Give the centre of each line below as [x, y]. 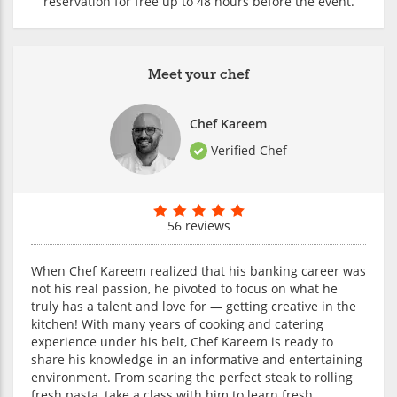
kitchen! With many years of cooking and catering [177, 324]
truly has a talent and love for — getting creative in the [194, 307]
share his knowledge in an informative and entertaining [197, 360]
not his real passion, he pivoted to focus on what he [184, 289]
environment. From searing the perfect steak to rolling [192, 378]
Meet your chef [198, 75]
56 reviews [198, 226]
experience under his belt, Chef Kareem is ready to [182, 342]
